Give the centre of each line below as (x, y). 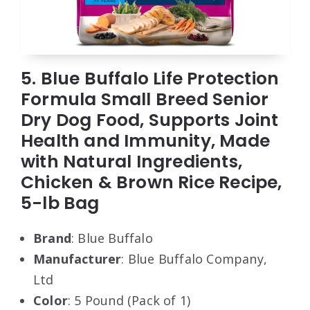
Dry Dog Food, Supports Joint (150, 120)
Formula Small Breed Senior (145, 99)
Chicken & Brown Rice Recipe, (152, 182)
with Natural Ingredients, (132, 161)
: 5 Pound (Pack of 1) (129, 300)
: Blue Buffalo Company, (194, 258)
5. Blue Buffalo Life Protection (150, 78)
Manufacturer (77, 258)
